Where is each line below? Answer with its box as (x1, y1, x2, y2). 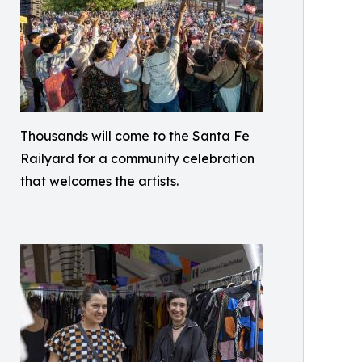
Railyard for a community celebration (20, 150, 255, 167)
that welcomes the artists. (20, 173, 179, 190)
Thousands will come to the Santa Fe (20, 128, 250, 145)
